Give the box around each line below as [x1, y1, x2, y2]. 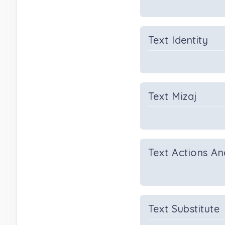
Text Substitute [148, 202, 220, 215]
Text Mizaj [148, 90, 197, 102]
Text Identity [148, 34, 208, 46]
